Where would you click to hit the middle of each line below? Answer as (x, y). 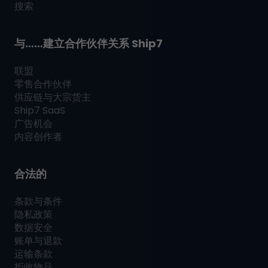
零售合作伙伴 (43, 84)
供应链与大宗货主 (53, 98)
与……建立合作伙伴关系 (73, 44)
